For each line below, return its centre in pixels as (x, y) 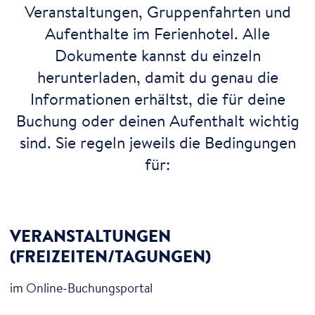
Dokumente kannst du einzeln (157, 55)
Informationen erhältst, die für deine (157, 98)
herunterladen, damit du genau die (157, 77)
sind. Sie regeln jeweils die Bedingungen (157, 142)
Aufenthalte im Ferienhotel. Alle (157, 33)
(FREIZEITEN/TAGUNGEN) (110, 256)
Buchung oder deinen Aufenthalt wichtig (157, 120)
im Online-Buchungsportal (81, 287)
